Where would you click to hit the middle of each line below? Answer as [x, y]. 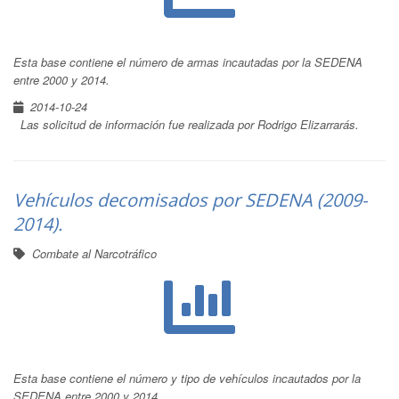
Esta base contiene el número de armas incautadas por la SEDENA [188, 62]
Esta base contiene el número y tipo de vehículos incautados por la [187, 378]
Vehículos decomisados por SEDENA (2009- [190, 200]
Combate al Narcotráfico [94, 253]
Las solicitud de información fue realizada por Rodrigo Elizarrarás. [190, 124]
